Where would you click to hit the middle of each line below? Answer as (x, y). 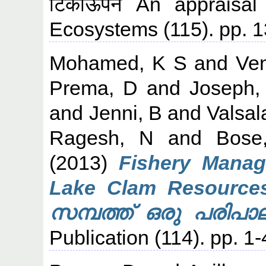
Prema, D (94, 88)
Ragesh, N (102, 137)
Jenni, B (125, 113)
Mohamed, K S (118, 63)
